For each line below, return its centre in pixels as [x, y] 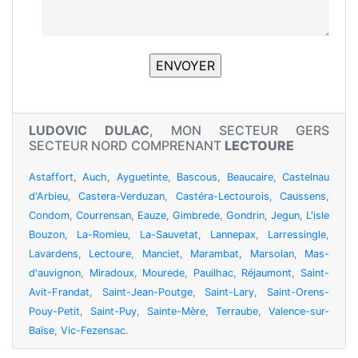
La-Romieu [102, 235]
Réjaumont [267, 273]
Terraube [237, 312]
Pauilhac [213, 273]
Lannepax [233, 235]
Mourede [164, 273]
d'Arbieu [48, 197]
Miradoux [111, 273]
